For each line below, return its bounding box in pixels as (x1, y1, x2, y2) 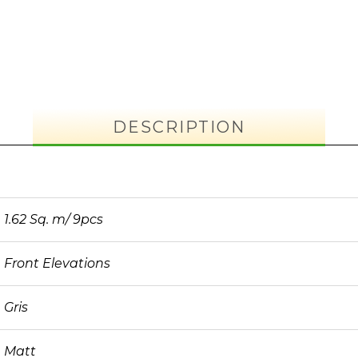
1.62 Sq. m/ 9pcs (4, 212, 103, 227)
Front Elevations (4, 256, 110, 271)
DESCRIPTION (113, 117, 245, 137)
